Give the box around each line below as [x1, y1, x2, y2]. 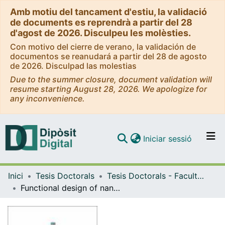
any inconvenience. [10, 93, 85, 103]
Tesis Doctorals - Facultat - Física [197, 170, 204, 181]
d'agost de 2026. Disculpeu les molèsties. [10, 28, 191, 38]
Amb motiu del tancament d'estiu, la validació [10, 7, 207, 17]
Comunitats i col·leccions [106, 150, 200, 161]
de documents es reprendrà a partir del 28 [10, 17, 192, 28]
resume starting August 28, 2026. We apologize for [10, 84, 207, 94]
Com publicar [106, 190, 158, 201]
